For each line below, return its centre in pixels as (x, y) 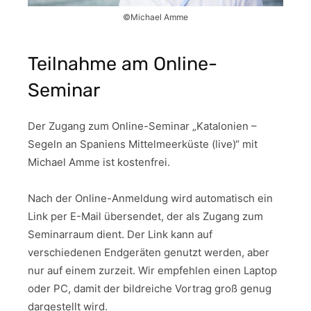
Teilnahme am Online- (123, 64)
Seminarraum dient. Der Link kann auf (120, 234)
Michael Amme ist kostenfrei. (99, 162)
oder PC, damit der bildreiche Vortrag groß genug (150, 288)
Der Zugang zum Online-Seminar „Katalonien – (142, 126)
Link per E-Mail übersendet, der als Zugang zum (145, 216)
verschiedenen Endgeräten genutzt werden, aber (149, 252)
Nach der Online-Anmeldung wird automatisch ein (150, 198)
